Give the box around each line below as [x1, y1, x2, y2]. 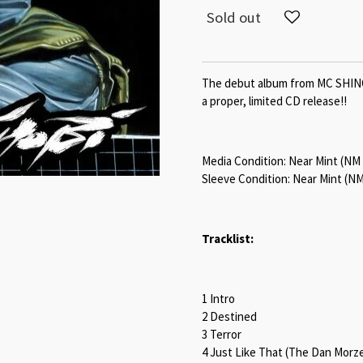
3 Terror [202, 326, 241, 342]
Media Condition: [202, 152, 286, 169]
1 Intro [202, 290, 235, 306]
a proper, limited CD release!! [202, 92, 347, 109]
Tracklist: [202, 230, 254, 246]
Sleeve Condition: [202, 170, 290, 186]
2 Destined [202, 308, 257, 324]
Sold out [207, 8, 261, 28]
